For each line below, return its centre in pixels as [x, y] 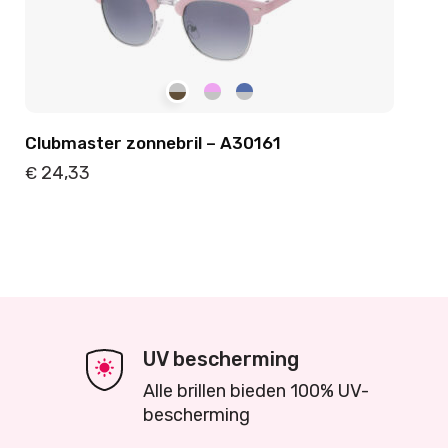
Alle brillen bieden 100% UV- [256, 391]
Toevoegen [306, 232]
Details [112, 232]
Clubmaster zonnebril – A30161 [153, 143]
